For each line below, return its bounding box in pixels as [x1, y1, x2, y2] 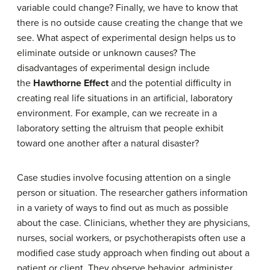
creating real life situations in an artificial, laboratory [17, 92, 233, 104]
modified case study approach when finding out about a [17, 247, 250, 259]
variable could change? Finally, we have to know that [17, 2, 238, 14]
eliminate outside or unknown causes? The [17, 47, 196, 59]
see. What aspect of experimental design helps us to [17, 32, 236, 44]
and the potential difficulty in [108, 77, 231, 89]
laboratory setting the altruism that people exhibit [17, 122, 224, 134]
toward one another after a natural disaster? [17, 137, 199, 149]
